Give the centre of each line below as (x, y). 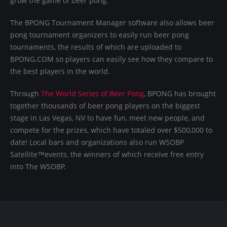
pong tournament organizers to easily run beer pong (100, 34)
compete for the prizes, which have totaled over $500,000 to (111, 130)
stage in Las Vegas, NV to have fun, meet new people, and (107, 118)
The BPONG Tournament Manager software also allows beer (112, 22)
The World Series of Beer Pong (92, 93)
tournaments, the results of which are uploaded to (96, 47)
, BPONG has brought (180, 93)
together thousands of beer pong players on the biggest (105, 105)
